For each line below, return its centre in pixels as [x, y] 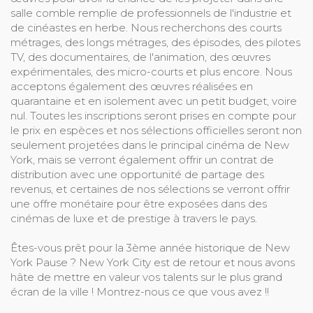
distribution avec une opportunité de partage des [137, 175]
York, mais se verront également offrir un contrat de [142, 160]
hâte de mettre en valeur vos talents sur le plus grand [146, 277]
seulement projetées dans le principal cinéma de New [150, 145]
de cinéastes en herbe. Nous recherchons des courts [146, 28]
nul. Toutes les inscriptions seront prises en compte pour [153, 116]
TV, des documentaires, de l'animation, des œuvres [140, 57]
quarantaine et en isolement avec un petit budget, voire [154, 101]
